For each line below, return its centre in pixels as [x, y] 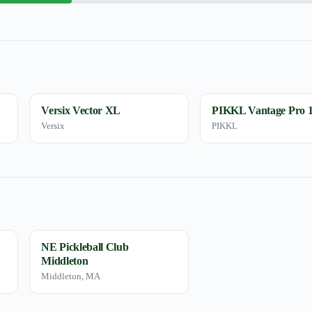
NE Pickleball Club [85, 247]
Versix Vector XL [81, 110]
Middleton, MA [71, 276]
